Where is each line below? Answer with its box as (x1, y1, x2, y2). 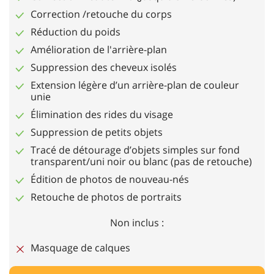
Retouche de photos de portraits (31, 190, 182, 204)
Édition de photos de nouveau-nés (31, 172, 189, 186)
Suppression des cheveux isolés (31, 61, 177, 74)
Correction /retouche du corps (31, 7, 172, 21)
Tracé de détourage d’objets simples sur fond (31, 143, 240, 157)
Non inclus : (110, 216, 164, 229)
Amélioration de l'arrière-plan (31, 43, 167, 56)
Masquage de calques (31, 241, 130, 254)
